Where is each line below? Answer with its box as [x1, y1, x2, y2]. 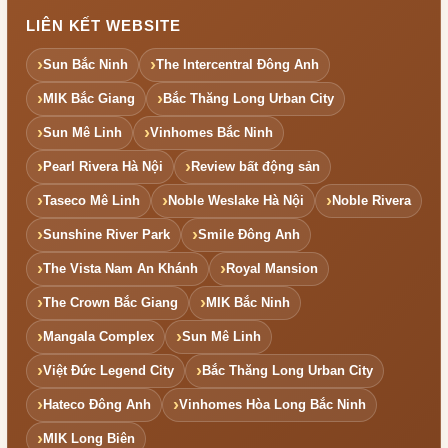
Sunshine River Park [43, 227, 170, 242]
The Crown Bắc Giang [43, 295, 178, 310]
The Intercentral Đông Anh [156, 57, 319, 72]
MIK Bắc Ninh [206, 295, 290, 310]
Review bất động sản [191, 159, 320, 174]
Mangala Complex [43, 329, 154, 344]
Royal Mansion [226, 261, 318, 276]
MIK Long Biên [43, 431, 135, 446]
